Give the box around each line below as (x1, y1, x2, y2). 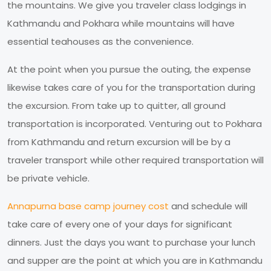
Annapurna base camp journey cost (7, 199, 169, 212)
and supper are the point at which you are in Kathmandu (7, 253, 263, 267)
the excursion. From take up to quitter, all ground (7, 99, 226, 112)
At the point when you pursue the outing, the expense (7, 62, 251, 76)
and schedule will (169, 199, 247, 212)
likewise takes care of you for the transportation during (7, 80, 255, 94)
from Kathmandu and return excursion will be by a (7, 135, 230, 148)
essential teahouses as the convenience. (7, 34, 194, 48)
